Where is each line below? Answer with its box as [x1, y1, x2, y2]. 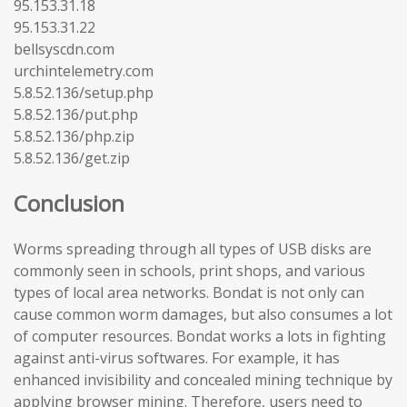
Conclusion [14, 187, 124, 218]
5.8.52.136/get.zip [14, 147, 130, 168]
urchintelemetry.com [14, 60, 154, 81]
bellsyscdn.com [14, 38, 114, 59]
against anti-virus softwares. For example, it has [14, 347, 340, 368]
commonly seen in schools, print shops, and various [14, 260, 365, 281]
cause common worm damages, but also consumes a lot [14, 303, 392, 324]
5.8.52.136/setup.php [14, 82, 154, 103]
